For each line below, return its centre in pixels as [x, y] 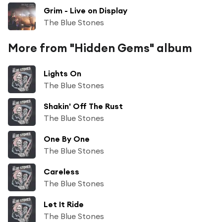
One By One [67, 139]
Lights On [62, 73]
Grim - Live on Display [85, 10]
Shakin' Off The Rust [83, 106]
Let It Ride [64, 204]
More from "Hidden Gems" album [100, 48]
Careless [61, 171]
